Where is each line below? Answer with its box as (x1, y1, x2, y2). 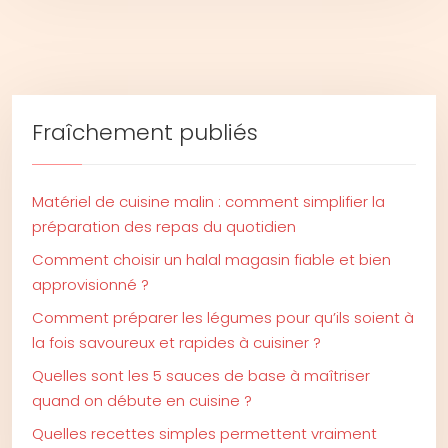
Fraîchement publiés (32, 117, 258, 148)
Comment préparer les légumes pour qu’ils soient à (32, 307, 414, 328)
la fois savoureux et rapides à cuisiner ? (32, 332, 321, 353)
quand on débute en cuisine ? (32, 390, 252, 411)
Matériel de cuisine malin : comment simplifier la (32, 191, 385, 212)
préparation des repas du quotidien (32, 216, 296, 237)
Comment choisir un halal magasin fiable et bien (32, 249, 391, 270)
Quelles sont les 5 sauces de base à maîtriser (32, 365, 370, 386)
